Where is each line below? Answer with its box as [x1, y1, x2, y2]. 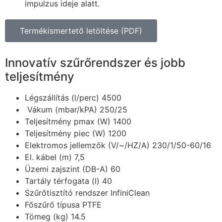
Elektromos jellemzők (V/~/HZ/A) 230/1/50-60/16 [25, 140, 211, 150]
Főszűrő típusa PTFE [25, 199, 102, 210]
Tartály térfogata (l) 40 [25, 175, 112, 186]
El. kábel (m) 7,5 [25, 152, 85, 162]
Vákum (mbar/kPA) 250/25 [25, 104, 127, 114]
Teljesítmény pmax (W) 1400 [25, 116, 131, 126]
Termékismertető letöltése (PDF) [20, 25, 142, 36]
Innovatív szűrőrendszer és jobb [5, 55, 185, 70]
